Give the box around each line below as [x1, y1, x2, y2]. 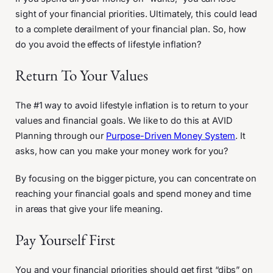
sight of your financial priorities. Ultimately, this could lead [15, 9, 257, 19]
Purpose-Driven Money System [105, 130, 236, 141]
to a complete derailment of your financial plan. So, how [15, 24, 247, 35]
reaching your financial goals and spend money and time [15, 188, 251, 199]
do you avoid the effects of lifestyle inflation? [15, 39, 202, 50]
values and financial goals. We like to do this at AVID [15, 115, 233, 126]
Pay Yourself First [15, 230, 118, 249]
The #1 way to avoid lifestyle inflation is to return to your [15, 100, 248, 111]
